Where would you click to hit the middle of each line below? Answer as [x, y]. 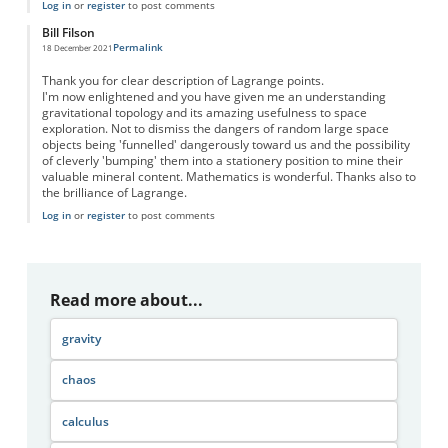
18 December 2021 [77, 48]
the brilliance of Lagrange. [114, 193]
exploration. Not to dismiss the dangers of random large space [215, 129]
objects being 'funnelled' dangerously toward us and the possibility [225, 145]
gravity [81, 338]
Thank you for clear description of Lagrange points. [182, 81]
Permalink [137, 47]
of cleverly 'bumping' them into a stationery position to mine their [222, 161]
